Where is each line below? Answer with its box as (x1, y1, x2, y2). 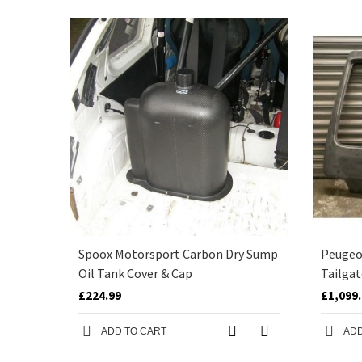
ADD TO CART (101, 326, 166, 337)
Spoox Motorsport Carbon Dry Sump (78, 246, 278, 262)
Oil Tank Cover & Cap (78, 265, 192, 281)
